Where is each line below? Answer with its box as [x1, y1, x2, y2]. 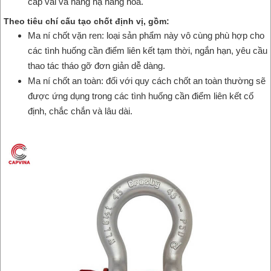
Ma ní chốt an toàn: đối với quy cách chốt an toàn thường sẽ [28, 76, 266, 87]
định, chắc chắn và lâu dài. [28, 106, 132, 117]
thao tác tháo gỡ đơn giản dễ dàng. [28, 60, 165, 71]
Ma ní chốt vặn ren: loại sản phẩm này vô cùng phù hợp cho [28, 30, 264, 41]
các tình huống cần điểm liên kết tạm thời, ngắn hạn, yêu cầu [28, 45, 267, 56]
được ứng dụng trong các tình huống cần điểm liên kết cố [28, 91, 253, 102]
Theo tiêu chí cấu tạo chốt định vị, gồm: [4, 16, 169, 27]
